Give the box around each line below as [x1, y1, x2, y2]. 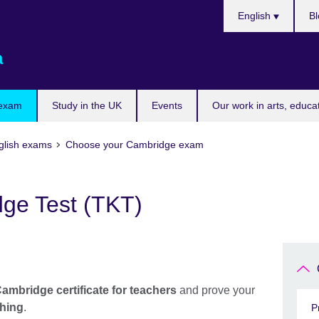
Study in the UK [52, 100, 122, 111]
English [237, 10, 273, 21]
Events [152, 100, 182, 111]
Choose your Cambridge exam [65, 139, 204, 150]
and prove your [177, 284, 255, 297]
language [222, 36, 271, 48]
